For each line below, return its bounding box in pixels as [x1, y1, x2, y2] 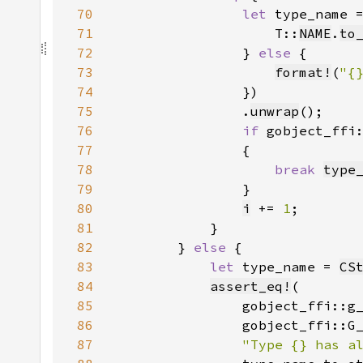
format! [275, 64, 331, 80]
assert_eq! [210, 278, 291, 294]
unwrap [250, 103, 299, 119]
